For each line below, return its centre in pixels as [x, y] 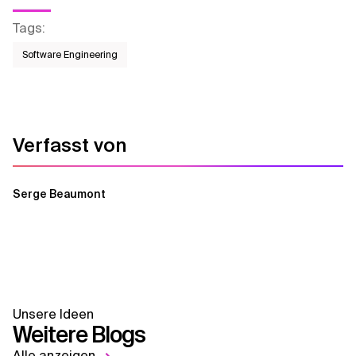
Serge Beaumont [59, 194]
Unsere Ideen [53, 314]
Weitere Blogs [79, 335]
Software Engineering [70, 55]
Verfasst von [70, 145]
